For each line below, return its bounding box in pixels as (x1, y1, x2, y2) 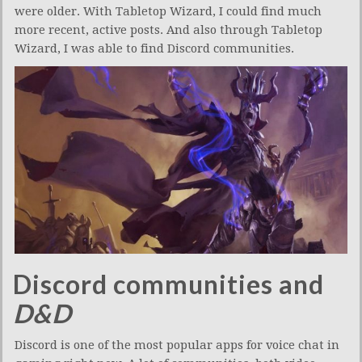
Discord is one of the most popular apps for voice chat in (15, 338, 339, 353)
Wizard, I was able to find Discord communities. (15, 40, 294, 56)
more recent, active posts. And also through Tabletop (15, 22, 322, 37)
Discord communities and (13, 268, 324, 301)
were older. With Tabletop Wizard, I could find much (15, 3, 322, 19)
